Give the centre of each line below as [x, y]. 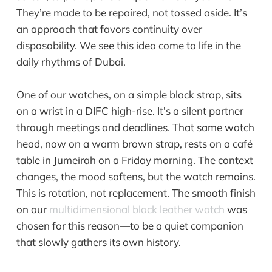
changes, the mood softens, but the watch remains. [136, 176]
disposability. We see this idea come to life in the [128, 45]
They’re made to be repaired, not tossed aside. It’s [131, 12]
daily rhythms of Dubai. [71, 61]
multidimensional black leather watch [137, 209]
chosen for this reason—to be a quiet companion [130, 225]
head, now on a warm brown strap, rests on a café [134, 143]
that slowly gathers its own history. [98, 242]
